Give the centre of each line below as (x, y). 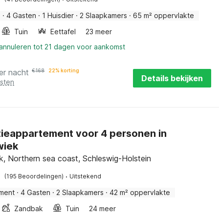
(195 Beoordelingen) (34, 176)
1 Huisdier (58, 15)
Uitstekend (86, 176)
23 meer (99, 32)
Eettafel (63, 32)
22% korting (64, 70)
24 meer (103, 208)
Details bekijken (172, 78)
